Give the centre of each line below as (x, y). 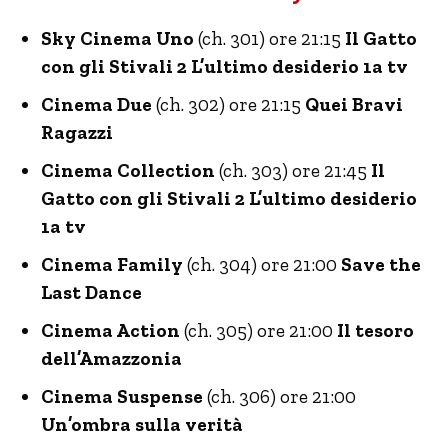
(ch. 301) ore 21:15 (271, 38)
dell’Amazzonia (111, 358)
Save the (381, 264)
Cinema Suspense (122, 396)
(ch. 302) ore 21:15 (226, 104)
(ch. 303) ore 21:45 (293, 170)
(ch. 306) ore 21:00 (279, 396)
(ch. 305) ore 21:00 (256, 330)
